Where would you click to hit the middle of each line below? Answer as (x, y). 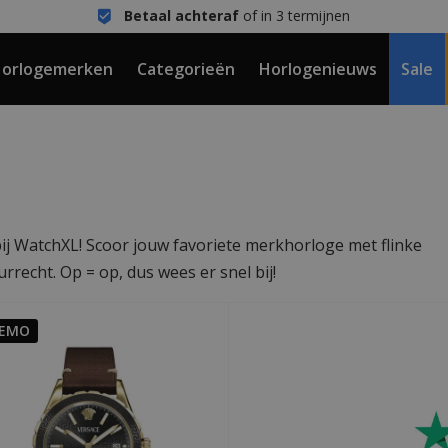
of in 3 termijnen (294, 15)
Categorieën (186, 69)
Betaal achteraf (181, 15)
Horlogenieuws (318, 69)
